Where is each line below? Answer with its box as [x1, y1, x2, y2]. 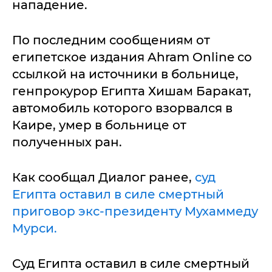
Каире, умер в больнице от [12, 118, 186, 132]
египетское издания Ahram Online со [12, 50, 252, 64]
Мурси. [12, 221, 57, 236]
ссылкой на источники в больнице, [12, 67, 239, 81]
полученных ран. [12, 135, 122, 149]
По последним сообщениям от [12, 33, 210, 47]
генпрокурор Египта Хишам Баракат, [12, 84, 251, 98]
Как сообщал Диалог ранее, [12, 170, 195, 185]
